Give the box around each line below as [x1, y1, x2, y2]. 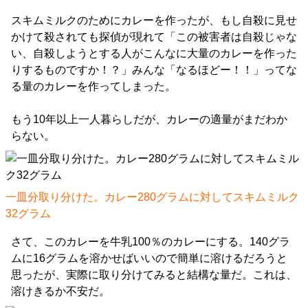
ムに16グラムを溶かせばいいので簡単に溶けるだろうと [11, 252, 287, 265]
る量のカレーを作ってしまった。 [11, 80, 176, 93]
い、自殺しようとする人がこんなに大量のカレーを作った [11, 47, 297, 60]
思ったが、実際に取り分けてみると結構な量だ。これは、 [11, 269, 297, 281]
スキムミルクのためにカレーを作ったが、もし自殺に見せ [11, 14, 297, 27]
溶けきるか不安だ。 [11, 285, 110, 298]
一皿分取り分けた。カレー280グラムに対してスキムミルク [5, 191, 299, 203]
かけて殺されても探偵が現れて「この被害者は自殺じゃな [11, 31, 297, 43]
